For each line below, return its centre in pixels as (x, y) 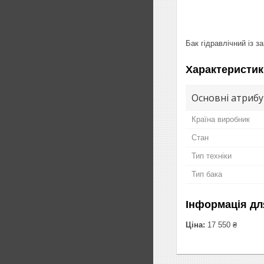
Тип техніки (212, 156)
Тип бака (207, 174)
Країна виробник (221, 119)
